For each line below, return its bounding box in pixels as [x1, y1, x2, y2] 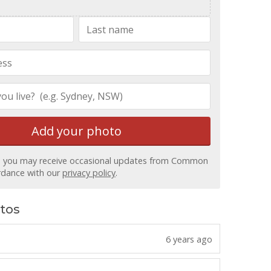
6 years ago [166, 233, 212, 245]
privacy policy [62, 167, 116, 179]
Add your [31, 122, 87, 139]
